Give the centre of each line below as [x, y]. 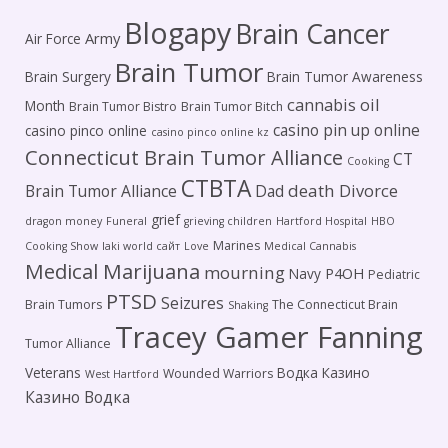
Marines [236, 245]
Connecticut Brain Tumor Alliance [184, 156]
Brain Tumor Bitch [232, 106]
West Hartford [122, 373]
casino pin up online [346, 129]
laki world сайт [141, 245]
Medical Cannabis [310, 245]
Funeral [126, 220]
